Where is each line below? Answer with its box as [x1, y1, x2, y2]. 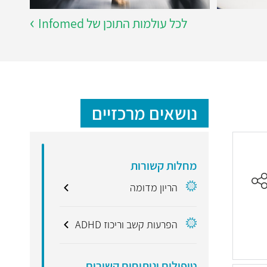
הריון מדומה [130, 180, 178, 194]
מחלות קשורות [131, 157, 197, 173]
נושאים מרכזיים [92, 101, 197, 125]
